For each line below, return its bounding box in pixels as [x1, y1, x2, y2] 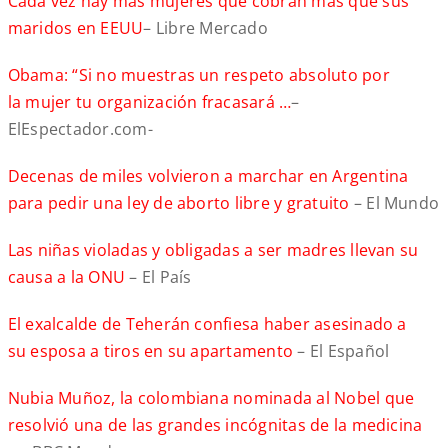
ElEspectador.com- [7, 118, 153, 141]
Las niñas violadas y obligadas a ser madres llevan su [7, 239, 419, 262]
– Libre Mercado [143, 17, 268, 40]
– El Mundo [349, 192, 440, 215]
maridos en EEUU [7, 17, 144, 40]
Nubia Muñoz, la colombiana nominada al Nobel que [7, 387, 415, 410]
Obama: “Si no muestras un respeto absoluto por [7, 64, 390, 87]
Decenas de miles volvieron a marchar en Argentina [7, 165, 409, 188]
